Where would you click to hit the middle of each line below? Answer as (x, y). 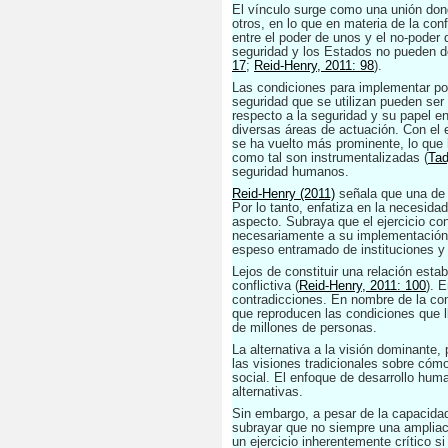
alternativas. (267, 391)
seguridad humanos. (290, 171)
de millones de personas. (304, 327)
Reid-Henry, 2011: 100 (362, 285)
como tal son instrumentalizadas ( (330, 157)
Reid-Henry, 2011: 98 (314, 65)
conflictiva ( (265, 285)
